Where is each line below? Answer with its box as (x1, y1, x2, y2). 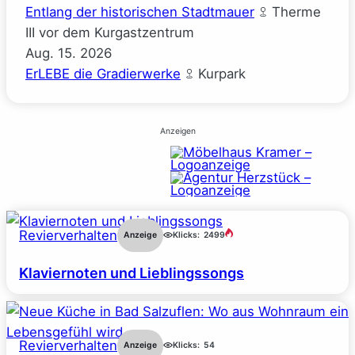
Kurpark (194, 65, 246, 82)
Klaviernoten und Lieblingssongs (19, 264, 244, 281)
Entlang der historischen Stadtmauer (25, 3, 254, 20)
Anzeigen (159, 125, 196, 136)
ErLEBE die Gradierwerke (25, 65, 181, 82)
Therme (268, 3, 321, 20)
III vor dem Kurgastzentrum (25, 24, 194, 40)
